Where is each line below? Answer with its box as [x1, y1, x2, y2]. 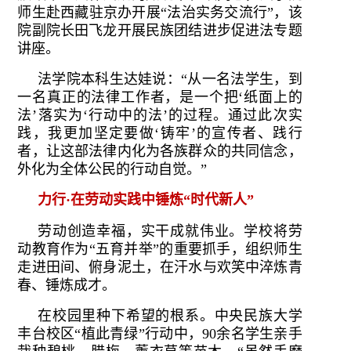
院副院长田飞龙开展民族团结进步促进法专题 [17, 22, 302, 38]
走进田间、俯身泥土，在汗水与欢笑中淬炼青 [17, 259, 302, 275]
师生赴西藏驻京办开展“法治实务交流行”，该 [17, 4, 302, 20]
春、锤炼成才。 [17, 277, 117, 293]
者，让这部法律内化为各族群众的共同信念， [17, 143, 302, 159]
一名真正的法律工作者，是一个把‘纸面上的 [17, 89, 302, 105]
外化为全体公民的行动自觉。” [17, 161, 208, 177]
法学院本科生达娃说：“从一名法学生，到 [38, 71, 302, 87]
